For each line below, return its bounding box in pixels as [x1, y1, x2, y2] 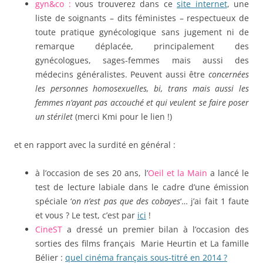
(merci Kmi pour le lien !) [73, 110, 172, 122]
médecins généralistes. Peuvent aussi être [35, 68, 208, 80]
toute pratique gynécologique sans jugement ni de [35, 26, 249, 38]
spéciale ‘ [35, 195, 72, 207]
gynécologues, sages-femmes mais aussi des [35, 54, 249, 66]
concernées [208, 68, 249, 80]
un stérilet [35, 110, 73, 122]
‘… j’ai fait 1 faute [180, 195, 249, 207]
